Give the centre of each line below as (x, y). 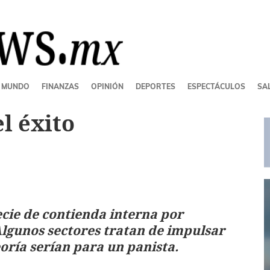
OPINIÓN (107, 86)
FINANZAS (60, 86)
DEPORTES (155, 86)
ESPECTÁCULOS (216, 86)
